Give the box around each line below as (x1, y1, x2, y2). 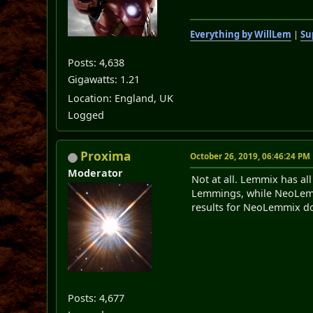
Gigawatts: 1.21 (68, 73, 140, 87)
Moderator (68, 166, 124, 180)
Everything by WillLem (190, 28, 292, 41)
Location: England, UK (68, 92, 174, 105)
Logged (68, 108, 105, 122)
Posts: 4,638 (68, 56, 125, 70)
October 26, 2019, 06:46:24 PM (190, 151, 311, 162)
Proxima (80, 148, 131, 165)
